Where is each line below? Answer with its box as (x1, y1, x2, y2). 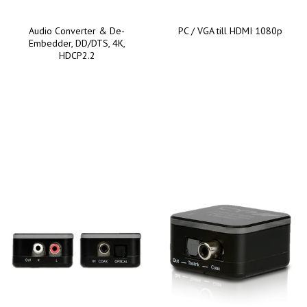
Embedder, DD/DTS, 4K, (28, 36, 125, 49)
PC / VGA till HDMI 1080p (178, 24, 282, 37)
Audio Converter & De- (29, 24, 125, 37)
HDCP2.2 (58, 49, 95, 62)
